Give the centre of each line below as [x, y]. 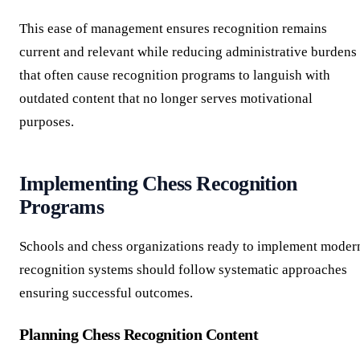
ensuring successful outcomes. [106, 292]
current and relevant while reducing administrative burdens [188, 51]
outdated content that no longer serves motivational [166, 98]
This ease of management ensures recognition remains [173, 28]
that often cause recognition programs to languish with [175, 75]
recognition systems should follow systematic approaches [183, 269]
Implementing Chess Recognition [158, 183]
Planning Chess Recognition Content [139, 334]
